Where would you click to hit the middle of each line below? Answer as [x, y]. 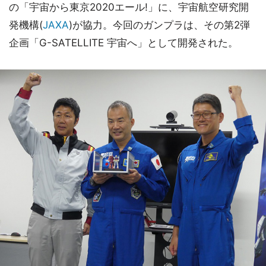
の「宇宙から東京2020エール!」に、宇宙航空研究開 [129, 7]
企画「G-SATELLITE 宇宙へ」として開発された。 [123, 43]
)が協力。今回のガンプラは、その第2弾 [159, 25]
